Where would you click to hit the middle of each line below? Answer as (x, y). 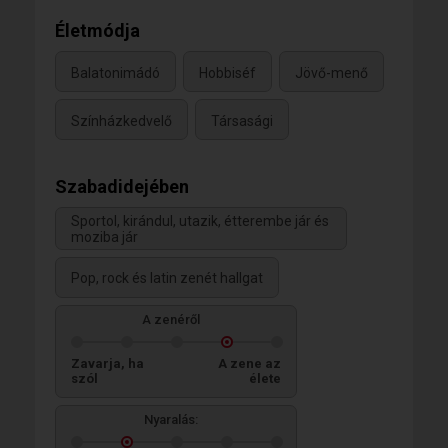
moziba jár (104, 236)
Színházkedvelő (121, 120)
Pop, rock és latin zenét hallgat (167, 277)
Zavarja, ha (107, 363)
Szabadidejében (122, 187)
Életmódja (97, 31)
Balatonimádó (115, 72)
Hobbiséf (227, 72)
